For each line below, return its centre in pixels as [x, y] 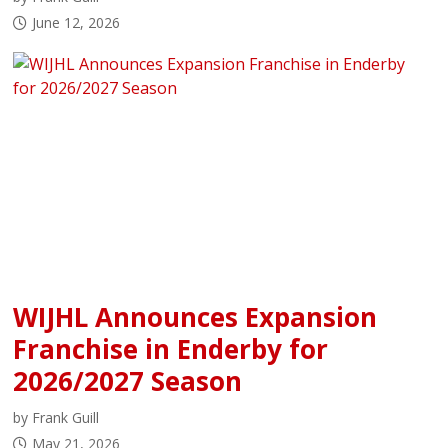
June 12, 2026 [76, 22]
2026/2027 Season [128, 381]
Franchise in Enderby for [171, 349]
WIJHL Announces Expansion [195, 317]
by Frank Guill [56, 418]
